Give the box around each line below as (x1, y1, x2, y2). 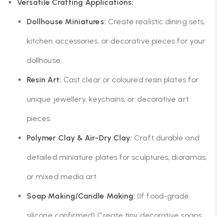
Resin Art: (27, 75, 62, 84)
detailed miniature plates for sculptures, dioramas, (27, 153, 207, 162)
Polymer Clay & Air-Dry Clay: (27, 133, 133, 142)
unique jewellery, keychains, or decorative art (27, 94, 189, 104)
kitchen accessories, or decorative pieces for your (27, 36, 205, 46)
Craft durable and (132, 133, 200, 142)
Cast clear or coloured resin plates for (61, 75, 199, 84)
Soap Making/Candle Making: (27, 191, 136, 201)
